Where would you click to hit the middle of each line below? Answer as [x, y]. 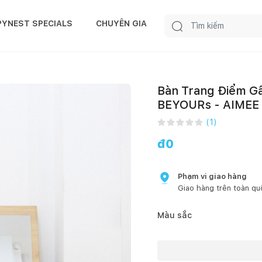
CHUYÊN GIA [121, 23]
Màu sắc [175, 215]
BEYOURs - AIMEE [208, 105]
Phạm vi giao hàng [212, 176]
